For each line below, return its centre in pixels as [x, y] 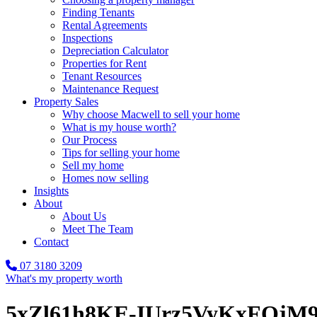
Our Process [90, 140]
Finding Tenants [98, 13]
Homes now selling [105, 178]
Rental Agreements [105, 25]
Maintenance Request [110, 89]
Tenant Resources [102, 76]
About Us [84, 217]
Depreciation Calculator [115, 51]
